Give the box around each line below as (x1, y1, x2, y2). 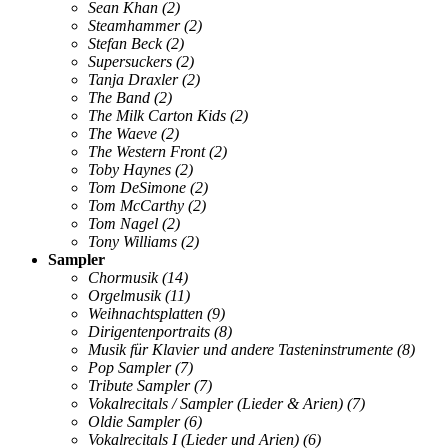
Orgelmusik (88, 286, 161, 304)
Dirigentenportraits (88, 322, 210, 340)
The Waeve (88, 124, 157, 142)
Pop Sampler (88, 358, 171, 376)
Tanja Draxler (88, 70, 178, 88)
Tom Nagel (88, 214, 158, 232)
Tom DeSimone (88, 178, 186, 196)
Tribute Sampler (88, 376, 190, 394)
